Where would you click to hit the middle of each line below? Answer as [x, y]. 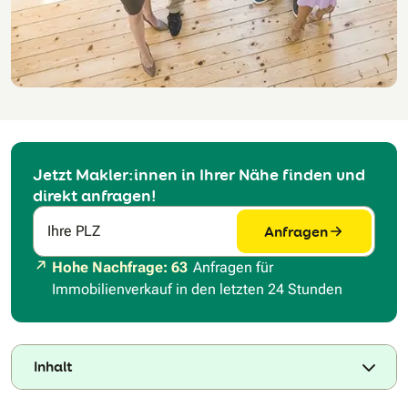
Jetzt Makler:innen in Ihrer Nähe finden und [199, 175]
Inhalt [53, 367]
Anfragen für [233, 268]
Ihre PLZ [74, 231]
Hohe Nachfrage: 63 [120, 268]
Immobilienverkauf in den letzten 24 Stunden [197, 290]
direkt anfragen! [95, 196]
